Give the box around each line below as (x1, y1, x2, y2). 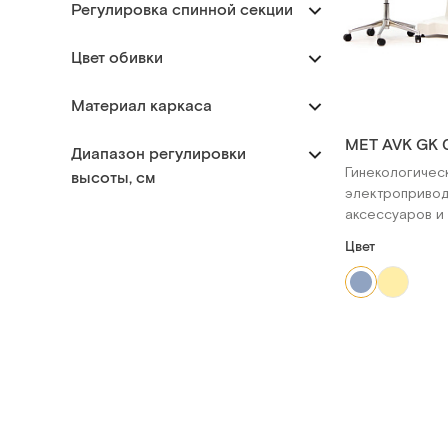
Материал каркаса (71, 96, 212, 118)
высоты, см (71, 168, 156, 190)
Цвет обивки (71, 48, 163, 70)
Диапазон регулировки (71, 144, 246, 166)
